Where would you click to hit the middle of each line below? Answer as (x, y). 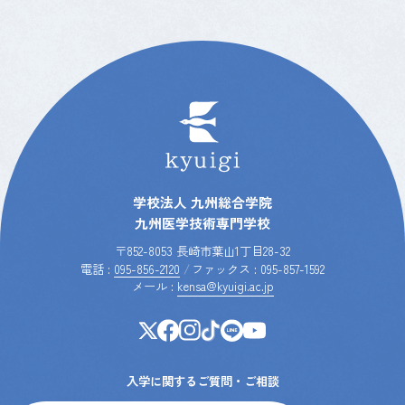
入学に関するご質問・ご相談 (202, 381)
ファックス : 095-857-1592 (259, 268)
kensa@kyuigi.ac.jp (225, 287)
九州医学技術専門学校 (202, 222)
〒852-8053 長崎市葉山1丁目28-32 (202, 251)
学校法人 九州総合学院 (202, 202)
